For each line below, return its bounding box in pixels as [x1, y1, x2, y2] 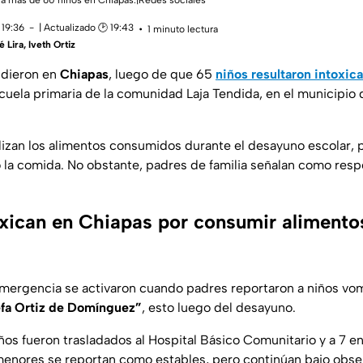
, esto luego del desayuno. [142, 300, 296, 316]
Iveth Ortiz [28, 39, 75, 51]
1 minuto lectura [147, 23, 218, 35]
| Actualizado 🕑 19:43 [39, 22, 134, 34]
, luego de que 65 [109, 66, 212, 83]
